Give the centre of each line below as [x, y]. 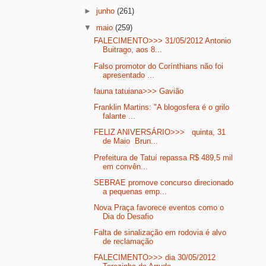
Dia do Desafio [128, 216]
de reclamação [128, 242]
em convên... [126, 166]
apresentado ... [129, 75]
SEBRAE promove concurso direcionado [164, 182]
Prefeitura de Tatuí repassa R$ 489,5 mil [164, 157]
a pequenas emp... [135, 191]
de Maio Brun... [131, 141]
